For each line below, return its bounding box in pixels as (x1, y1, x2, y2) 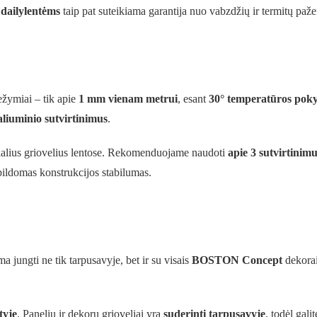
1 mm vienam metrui (79, 92, 178, 105)
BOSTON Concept (192, 253, 282, 266)
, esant (178, 92, 209, 105)
